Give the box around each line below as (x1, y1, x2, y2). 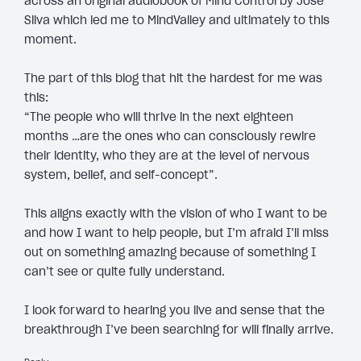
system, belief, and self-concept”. (24, 168, 218, 183)
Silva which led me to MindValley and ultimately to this (24, 13, 330, 28)
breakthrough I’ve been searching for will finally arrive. (24, 322, 334, 338)
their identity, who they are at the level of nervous (24, 148, 309, 164)
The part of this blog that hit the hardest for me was (24, 71, 322, 86)
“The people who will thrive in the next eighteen (24, 110, 293, 125)
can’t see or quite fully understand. (24, 264, 225, 280)
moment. (24, 32, 77, 48)
